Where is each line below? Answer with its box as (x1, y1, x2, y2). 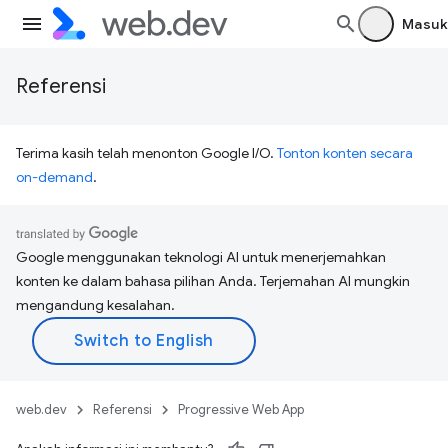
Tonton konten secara (277, 144, 413, 162)
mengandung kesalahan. (16, 296, 175, 314)
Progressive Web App (178, 401, 304, 418)
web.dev (16, 401, 67, 418)
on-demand (16, 168, 93, 186)
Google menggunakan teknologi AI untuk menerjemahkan (16, 248, 386, 266)
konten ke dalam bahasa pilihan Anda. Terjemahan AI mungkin (16, 272, 410, 290)
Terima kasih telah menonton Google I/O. (16, 144, 277, 162)
